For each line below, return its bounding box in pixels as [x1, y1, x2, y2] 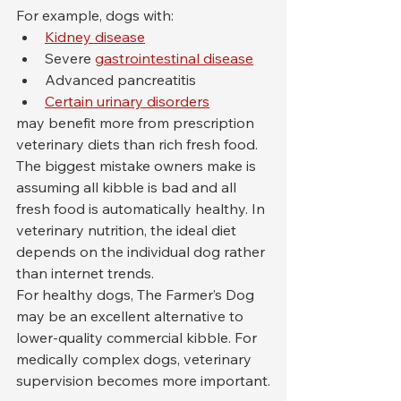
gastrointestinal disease [95, 48, 253, 67]
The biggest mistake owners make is [16, 156, 260, 175]
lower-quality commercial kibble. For [16, 328, 260, 346]
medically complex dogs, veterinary [16, 349, 255, 368]
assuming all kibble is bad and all [16, 177, 240, 196]
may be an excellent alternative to [16, 306, 247, 325]
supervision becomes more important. [16, 371, 270, 389]
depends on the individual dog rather [16, 242, 269, 260]
